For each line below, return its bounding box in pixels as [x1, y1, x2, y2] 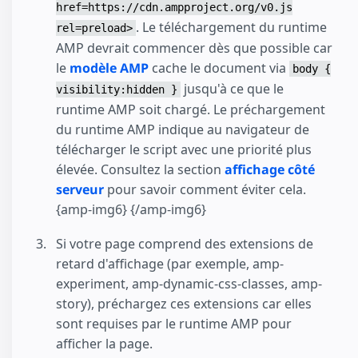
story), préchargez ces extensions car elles [56, 294, 312, 312]
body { [292, 62, 331, 76]
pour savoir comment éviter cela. [104, 181, 306, 199]
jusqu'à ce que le [181, 80, 284, 98]
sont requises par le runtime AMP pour [56, 314, 292, 332]
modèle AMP [70, 59, 149, 78]
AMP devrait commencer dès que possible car [56, 39, 332, 58]
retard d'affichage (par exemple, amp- [56, 254, 284, 272]
